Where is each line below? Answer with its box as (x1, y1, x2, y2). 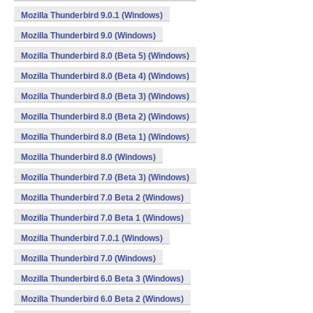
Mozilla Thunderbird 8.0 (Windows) (21, 152, 156, 162)
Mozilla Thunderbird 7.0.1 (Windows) (21, 233, 163, 243)
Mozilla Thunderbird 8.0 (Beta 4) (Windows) (21, 71, 189, 81)
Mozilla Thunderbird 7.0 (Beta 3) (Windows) (21, 173, 189, 182)
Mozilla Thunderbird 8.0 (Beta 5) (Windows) (21, 51, 189, 61)
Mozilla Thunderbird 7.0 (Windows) (21, 254, 156, 263)
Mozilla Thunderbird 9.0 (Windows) (21, 31, 156, 41)
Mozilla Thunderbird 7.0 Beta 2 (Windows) (21, 193, 184, 203)
